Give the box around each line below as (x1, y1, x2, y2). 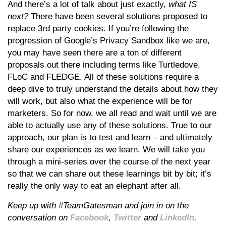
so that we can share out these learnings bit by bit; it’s (8, 168, 211, 179)
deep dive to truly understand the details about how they (8, 84, 218, 94)
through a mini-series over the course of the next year (8, 156, 210, 166)
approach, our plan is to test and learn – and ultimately (8, 132, 212, 142)
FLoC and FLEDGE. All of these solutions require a (8, 72, 199, 82)
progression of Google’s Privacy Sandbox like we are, (8, 35, 210, 45)
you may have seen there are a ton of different (8, 47, 182, 58)
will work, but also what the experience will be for (8, 96, 192, 106)
